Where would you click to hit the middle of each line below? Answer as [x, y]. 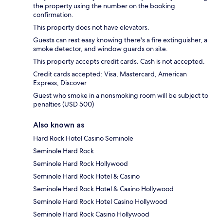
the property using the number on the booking [104, 6]
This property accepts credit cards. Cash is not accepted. [119, 61]
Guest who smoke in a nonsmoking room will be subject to [121, 95]
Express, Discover [60, 82]
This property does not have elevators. [91, 27]
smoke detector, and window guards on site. [100, 48]
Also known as [59, 125]
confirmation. [53, 14]
